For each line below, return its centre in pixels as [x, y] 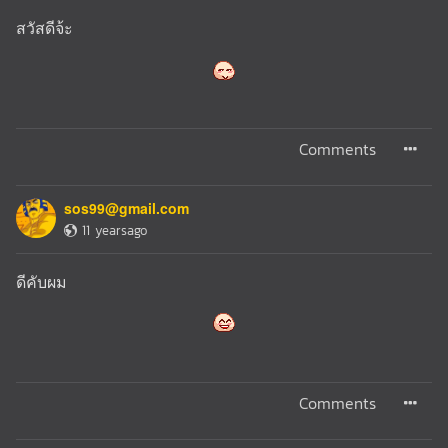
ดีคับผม [41, 281]
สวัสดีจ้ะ [48, 27]
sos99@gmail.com [126, 207]
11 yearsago [114, 230]
